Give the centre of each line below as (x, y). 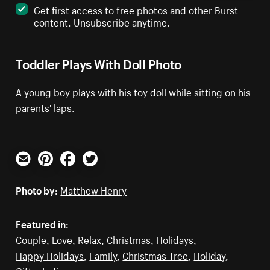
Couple (31, 239)
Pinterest (58, 171)
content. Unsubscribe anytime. (102, 21)
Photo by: (37, 190)
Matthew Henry (94, 190)
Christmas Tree (155, 255)
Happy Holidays (50, 255)
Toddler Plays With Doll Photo (99, 63)
